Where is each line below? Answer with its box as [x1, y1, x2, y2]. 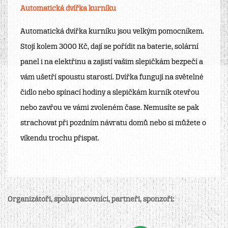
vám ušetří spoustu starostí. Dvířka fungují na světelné [20, 73, 204, 81]
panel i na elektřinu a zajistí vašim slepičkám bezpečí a [20, 58, 203, 66]
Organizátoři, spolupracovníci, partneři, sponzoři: [8, 195, 174, 204]
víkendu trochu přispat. [20, 134, 99, 142]
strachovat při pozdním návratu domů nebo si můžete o [20, 119, 206, 127]
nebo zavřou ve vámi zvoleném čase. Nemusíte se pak [20, 104, 199, 112]
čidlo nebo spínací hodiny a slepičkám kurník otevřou [20, 89, 199, 97]
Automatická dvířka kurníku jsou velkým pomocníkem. [20, 27, 204, 36]
